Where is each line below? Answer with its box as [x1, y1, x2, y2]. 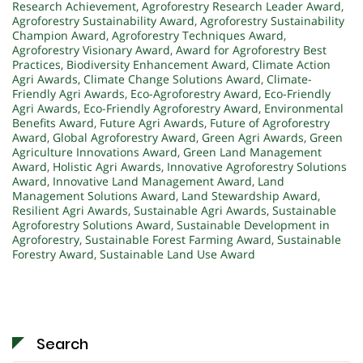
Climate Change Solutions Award [83, 71, 261, 88]
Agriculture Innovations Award [12, 144, 177, 160]
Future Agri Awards [100, 115, 204, 131]
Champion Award [12, 28, 106, 44]
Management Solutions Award [12, 188, 176, 204]
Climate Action [252, 57, 331, 73]
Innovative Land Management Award [53, 173, 252, 190]
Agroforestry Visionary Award [12, 42, 170, 58]
